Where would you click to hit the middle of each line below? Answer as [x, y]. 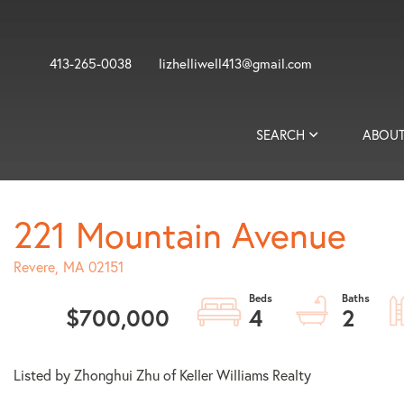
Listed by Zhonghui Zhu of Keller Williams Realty [162, 375]
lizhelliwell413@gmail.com [235, 63]
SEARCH [280, 134]
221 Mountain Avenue [180, 234]
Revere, [36, 266]
